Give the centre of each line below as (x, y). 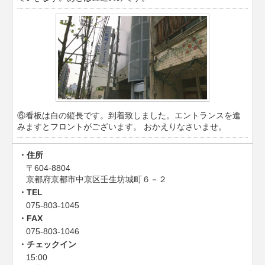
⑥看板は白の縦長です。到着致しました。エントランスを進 (129, 116)
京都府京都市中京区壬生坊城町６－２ (96, 179)
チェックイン (51, 244)
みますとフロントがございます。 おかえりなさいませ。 (122, 127)
